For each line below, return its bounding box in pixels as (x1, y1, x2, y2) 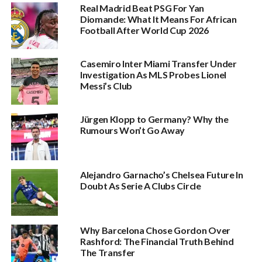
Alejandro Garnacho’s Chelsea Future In (80, 169, 243, 180)
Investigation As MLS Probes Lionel (80, 69, 226, 80)
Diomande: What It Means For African (80, 13, 237, 25)
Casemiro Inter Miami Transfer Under (80, 58, 237, 69)
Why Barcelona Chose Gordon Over (80, 225, 230, 236)
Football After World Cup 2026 (80, 25, 209, 36)
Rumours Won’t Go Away (80, 125, 185, 136)
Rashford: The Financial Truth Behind (80, 236, 234, 247)
